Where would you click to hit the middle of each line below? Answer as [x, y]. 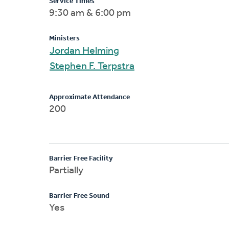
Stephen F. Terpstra [112, 66]
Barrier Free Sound [79, 196]
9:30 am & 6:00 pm [90, 13]
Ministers [64, 38]
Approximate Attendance [89, 97]
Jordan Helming [101, 51]
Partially [66, 170]
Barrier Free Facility [81, 158]
